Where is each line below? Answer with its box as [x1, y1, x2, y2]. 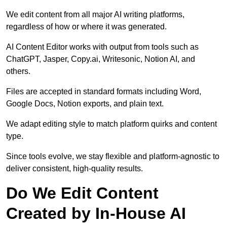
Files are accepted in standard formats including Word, [6, 87, 201, 96]
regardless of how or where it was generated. [6, 22, 167, 31]
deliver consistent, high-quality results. [6, 164, 143, 173]
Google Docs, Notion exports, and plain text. [6, 99, 164, 108]
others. [6, 67, 30, 76]
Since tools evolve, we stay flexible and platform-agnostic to [6, 152, 219, 161]
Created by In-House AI [6, 204, 186, 223]
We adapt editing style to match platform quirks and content [6, 120, 217, 129]
